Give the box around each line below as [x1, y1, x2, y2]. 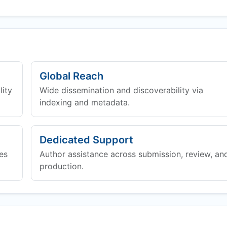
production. [39, 161, 84, 171]
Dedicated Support [39, 134, 133, 146]
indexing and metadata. [39, 97, 130, 107]
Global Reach [39, 70, 103, 82]
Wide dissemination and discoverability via [39, 85, 203, 95]
